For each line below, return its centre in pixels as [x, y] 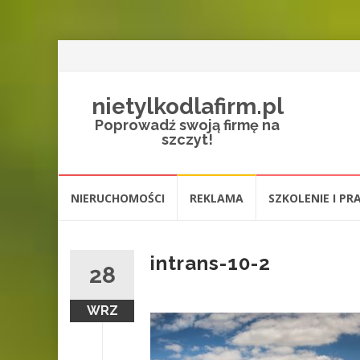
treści [72, 217]
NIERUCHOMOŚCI [118, 198]
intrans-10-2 [211, 263]
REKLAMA [217, 198]
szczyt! [187, 139]
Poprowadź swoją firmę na [187, 125]
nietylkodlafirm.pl [187, 106]
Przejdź [76, 182]
